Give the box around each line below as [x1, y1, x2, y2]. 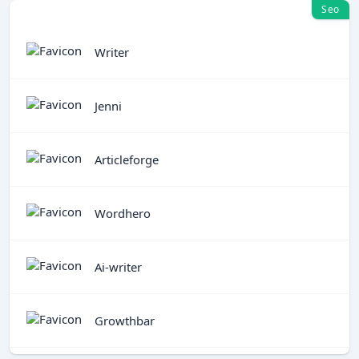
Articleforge [95, 151, 159, 167]
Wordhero [95, 204, 151, 221]
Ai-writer [95, 258, 142, 275]
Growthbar [95, 312, 155, 329]
